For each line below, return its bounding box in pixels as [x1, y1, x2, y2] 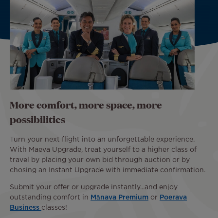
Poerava [160, 194, 187, 200]
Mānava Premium [91, 194, 148, 200]
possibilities [10, 112, 65, 127]
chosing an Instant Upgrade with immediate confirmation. [10, 167, 207, 173]
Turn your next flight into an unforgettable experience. [10, 136, 195, 143]
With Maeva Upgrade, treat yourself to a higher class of [10, 146, 197, 153]
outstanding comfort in [10, 194, 91, 200]
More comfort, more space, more [10, 98, 162, 112]
